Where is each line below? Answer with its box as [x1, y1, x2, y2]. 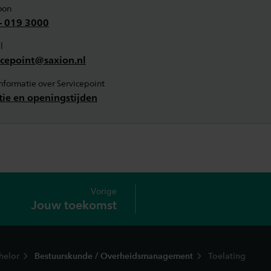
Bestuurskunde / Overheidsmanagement [34, 251, 193, 261]
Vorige [91, 186, 117, 196]
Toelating [208, 251, 246, 261]
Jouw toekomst [31, 198, 117, 212]
